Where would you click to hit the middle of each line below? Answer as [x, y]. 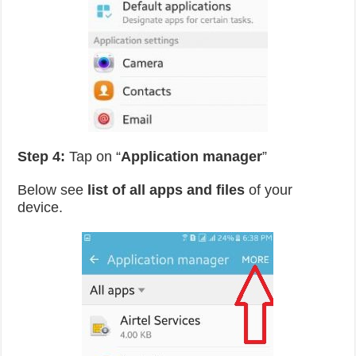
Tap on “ [93, 157]
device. [41, 207]
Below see [53, 190]
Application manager [192, 157]
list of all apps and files [166, 190]
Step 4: [42, 157]
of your [269, 190]
